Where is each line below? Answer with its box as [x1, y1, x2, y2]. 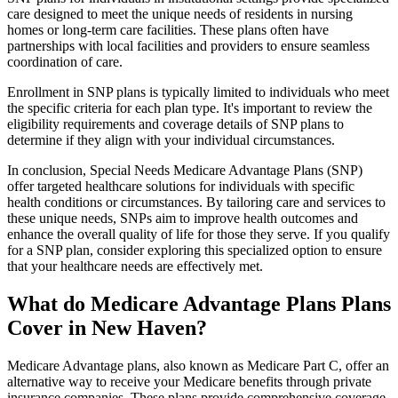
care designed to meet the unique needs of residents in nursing [7, 6, 353, 22]
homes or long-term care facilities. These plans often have [7, 22, 329, 38]
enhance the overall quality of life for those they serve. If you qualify [7, 227, 390, 243]
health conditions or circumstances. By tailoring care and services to [7, 195, 386, 211]
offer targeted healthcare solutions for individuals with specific [7, 179, 354, 195]
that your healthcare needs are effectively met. [7, 259, 263, 275]
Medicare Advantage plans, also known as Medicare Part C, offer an [7, 357, 389, 373]
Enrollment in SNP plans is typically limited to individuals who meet [7, 84, 389, 100]
